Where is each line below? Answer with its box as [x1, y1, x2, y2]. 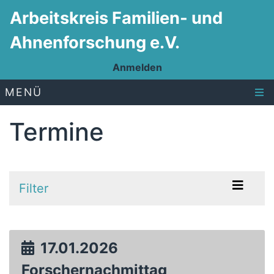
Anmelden [112, 61, 162, 73]
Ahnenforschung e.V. [10, 32, 180, 53]
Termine [9, 117, 104, 147]
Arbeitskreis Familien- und [10, 8, 223, 28]
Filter [19, 181, 48, 196]
